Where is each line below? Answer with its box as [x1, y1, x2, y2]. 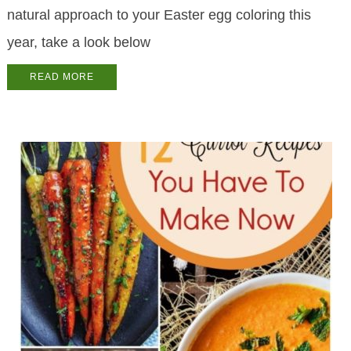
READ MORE [29, 71, 94, 83]
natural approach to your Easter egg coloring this [6, 7, 311, 24]
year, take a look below [6, 34, 150, 51]
